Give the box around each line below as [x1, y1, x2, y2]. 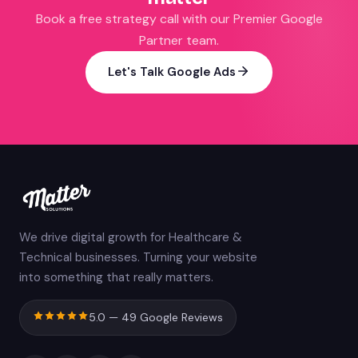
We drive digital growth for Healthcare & [19, 229, 242, 245]
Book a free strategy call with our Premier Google [35, 10, 323, 27]
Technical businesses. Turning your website [19, 249, 257, 265]
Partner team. [139, 32, 219, 49]
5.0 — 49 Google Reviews [89, 310, 223, 324]
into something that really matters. [19, 269, 213, 285]
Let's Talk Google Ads [108, 64, 236, 80]
